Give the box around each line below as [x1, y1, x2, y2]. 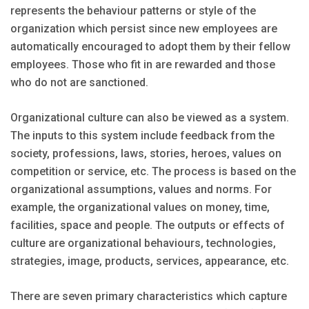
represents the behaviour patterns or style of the [10, 3, 256, 17]
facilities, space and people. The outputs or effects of [10, 218, 285, 232]
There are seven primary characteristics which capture [10, 289, 287, 303]
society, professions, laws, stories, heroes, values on [10, 146, 281, 160]
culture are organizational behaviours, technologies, [10, 236, 276, 250]
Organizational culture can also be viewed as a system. [10, 110, 289, 124]
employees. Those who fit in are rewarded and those [10, 57, 275, 71]
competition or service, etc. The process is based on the [10, 164, 296, 178]
